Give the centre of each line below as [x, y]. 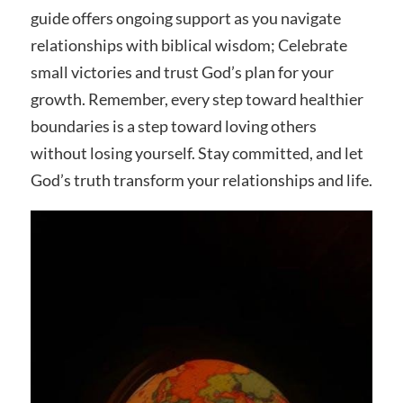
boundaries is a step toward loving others [173, 125]
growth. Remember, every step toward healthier [197, 99]
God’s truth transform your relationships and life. [201, 179]
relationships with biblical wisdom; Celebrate [188, 45]
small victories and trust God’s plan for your [182, 72]
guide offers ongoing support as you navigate [185, 18]
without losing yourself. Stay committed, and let [197, 152]
